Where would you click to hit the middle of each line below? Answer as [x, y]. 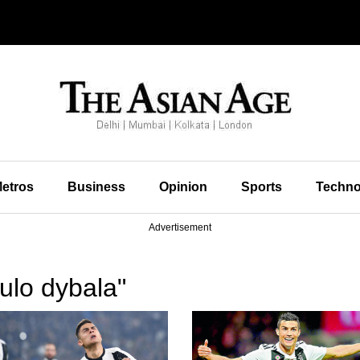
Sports [261, 187]
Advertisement [180, 227]
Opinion [183, 187]
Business [96, 187]
